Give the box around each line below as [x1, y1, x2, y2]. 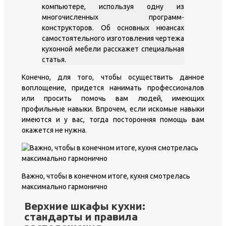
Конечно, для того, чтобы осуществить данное [22, 73, 204, 81]
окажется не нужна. [22, 126, 87, 134]
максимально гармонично [22, 182, 107, 191]
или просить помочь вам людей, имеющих [22, 94, 204, 102]
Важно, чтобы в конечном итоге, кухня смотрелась [22, 172, 190, 180]
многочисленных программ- [42, 13, 184, 21]
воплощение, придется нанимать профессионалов [22, 83, 204, 92]
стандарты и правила [24, 210, 138, 223]
